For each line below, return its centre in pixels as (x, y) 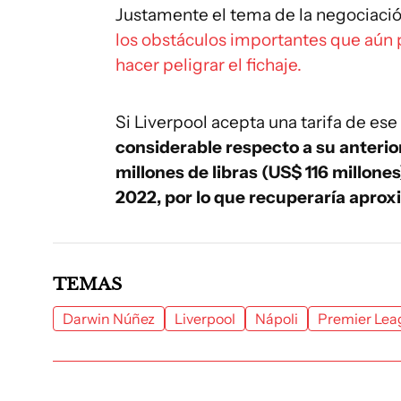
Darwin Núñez (109, 319)
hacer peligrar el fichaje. (209, 65)
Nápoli (277, 319)
